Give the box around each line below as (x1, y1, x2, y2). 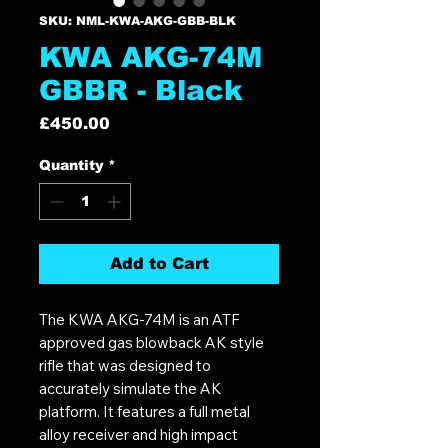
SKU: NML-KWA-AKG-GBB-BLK (39, 13, 236, 28)
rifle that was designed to (39, 355, 211, 375)
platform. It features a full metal (39, 401, 250, 421)
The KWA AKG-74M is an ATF (39, 309, 240, 329)
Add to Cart (109, 254, 209, 272)
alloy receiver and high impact (39, 424, 238, 444)
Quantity (39, 156, 104, 173)
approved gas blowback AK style (39, 332, 264, 352)
